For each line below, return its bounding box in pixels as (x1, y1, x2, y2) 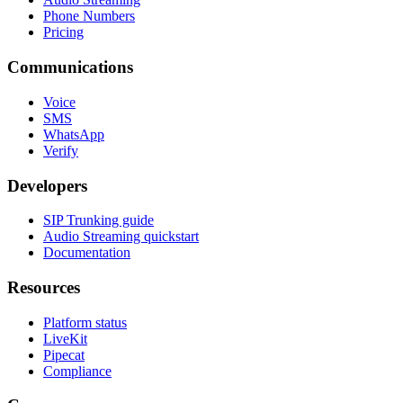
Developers (7, 175, 87, 195)
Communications (7, 58, 133, 77)
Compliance (43, 363, 112, 379)
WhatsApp (43, 126, 104, 142)
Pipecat (43, 346, 85, 363)
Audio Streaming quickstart (43, 228, 199, 245)
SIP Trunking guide (43, 212, 154, 228)
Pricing (43, 24, 84, 40)
